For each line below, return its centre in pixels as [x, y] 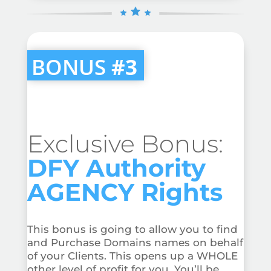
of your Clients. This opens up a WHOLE [132, 256]
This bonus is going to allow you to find [132, 230]
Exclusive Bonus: [125, 144]
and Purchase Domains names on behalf [135, 243]
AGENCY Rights [125, 192]
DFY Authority [116, 168]
